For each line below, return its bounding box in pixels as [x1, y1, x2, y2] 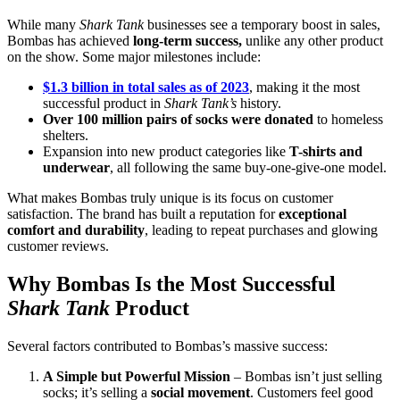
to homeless [313, 112, 383, 128]
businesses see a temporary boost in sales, [144, 17, 380, 33]
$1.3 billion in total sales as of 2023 [43, 79, 249, 96]
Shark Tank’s [164, 96, 237, 112]
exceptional [279, 206, 346, 222]
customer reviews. [7, 238, 109, 254]
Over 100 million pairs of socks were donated [43, 112, 313, 128]
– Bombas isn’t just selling [230, 369, 382, 385]
